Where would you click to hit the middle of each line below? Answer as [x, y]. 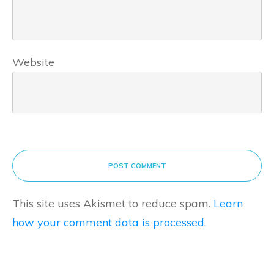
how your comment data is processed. [109, 223]
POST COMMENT [137, 166]
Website [33, 62]
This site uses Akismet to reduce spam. [113, 204]
